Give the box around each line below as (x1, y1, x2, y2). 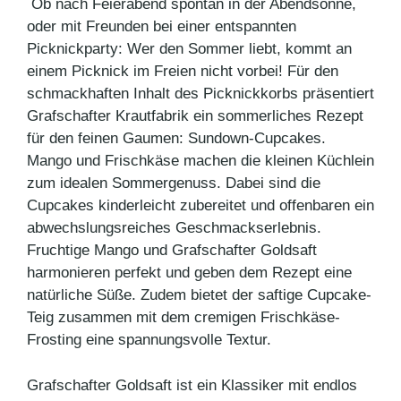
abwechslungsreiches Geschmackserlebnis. (27, 219, 321, 236)
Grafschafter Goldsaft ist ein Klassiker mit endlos (27, 376, 357, 394)
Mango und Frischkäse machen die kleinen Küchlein (27, 152, 374, 169)
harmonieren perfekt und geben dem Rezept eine (27, 264, 352, 281)
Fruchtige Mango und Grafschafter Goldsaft (27, 242, 317, 259)
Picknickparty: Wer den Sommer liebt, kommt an (27, 40, 352, 57)
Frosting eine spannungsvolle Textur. (27, 331, 271, 348)
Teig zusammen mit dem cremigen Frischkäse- (27, 309, 340, 326)
